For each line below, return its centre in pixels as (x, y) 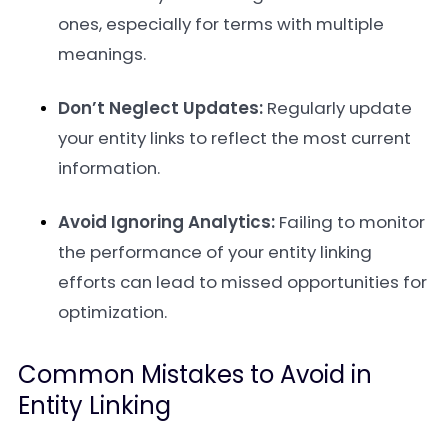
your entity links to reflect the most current (234, 138)
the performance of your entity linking (215, 252)
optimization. (112, 312)
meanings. (102, 54)
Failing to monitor (350, 222)
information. (109, 168)
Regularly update (337, 108)
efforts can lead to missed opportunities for (242, 282)
